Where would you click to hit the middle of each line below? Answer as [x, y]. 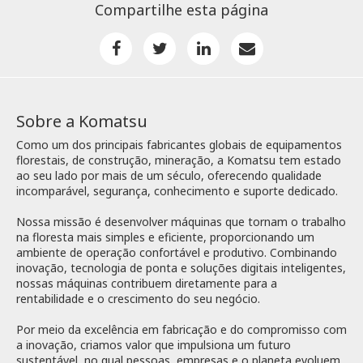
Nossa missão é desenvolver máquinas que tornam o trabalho [181, 222]
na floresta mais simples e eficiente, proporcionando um [165, 237]
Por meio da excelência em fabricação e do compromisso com [181, 330]
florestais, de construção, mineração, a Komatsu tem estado [179, 160]
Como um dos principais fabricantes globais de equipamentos [179, 145]
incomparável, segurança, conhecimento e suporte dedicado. [177, 191]
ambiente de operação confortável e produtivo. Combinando [177, 253]
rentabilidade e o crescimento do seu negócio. [138, 299]
